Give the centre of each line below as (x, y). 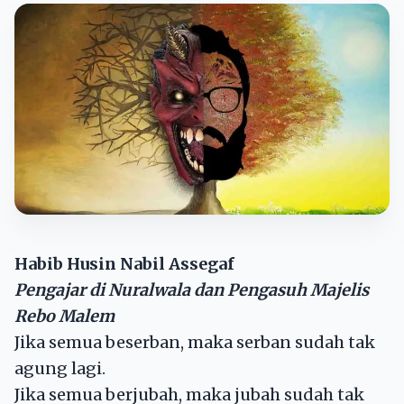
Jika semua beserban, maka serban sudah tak (195, 342)
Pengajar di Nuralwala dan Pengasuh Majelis (192, 289)
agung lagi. (60, 368)
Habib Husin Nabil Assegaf (124, 263)
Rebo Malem (64, 316)
